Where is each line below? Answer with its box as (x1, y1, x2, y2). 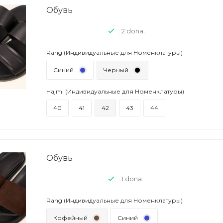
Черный (104, 66, 128, 74)
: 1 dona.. (118, 175, 145, 183)
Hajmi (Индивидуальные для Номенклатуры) (46, 88, 184, 95)
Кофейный (53, 214, 88, 222)
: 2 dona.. (118, 27, 146, 35)
